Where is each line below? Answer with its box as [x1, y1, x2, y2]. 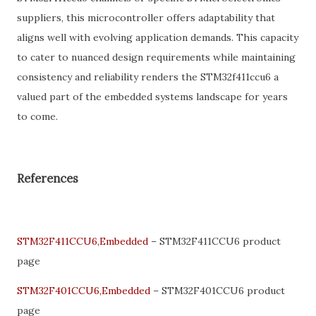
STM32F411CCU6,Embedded [17, 234, 148, 248]
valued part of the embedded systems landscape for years [17, 90, 288, 103]
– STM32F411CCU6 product [148, 234, 281, 248]
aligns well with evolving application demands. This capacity [17, 31, 298, 44]
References [17, 171, 78, 186]
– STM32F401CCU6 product [150, 284, 285, 297]
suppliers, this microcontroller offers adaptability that [17, 11, 275, 24]
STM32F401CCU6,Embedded [17, 284, 150, 297]
